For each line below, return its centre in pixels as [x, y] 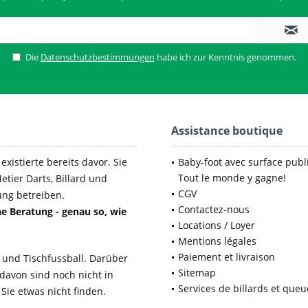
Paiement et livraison [227, 257]
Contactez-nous [214, 209]
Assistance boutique [227, 131]
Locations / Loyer [217, 225]
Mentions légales [217, 241]
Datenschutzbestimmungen [97, 57]
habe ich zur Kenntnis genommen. [225, 57]
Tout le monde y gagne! [232, 178]
